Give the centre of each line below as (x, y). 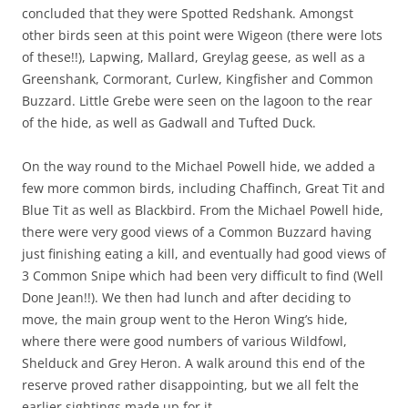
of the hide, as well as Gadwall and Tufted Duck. (169, 122)
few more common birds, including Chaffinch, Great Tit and (204, 188)
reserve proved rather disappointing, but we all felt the (190, 384)
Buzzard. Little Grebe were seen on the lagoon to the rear (197, 100)
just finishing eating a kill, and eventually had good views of (204, 253)
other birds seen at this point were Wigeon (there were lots (202, 35)
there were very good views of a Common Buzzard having (197, 231)
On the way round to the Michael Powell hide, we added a (199, 166)
